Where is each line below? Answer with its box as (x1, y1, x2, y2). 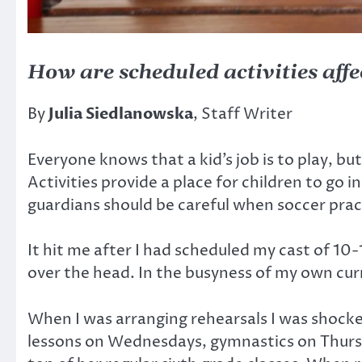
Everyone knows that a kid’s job (27, 149, 259, 170)
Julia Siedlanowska (48, 103, 193, 125)
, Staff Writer (193, 103, 293, 125)
